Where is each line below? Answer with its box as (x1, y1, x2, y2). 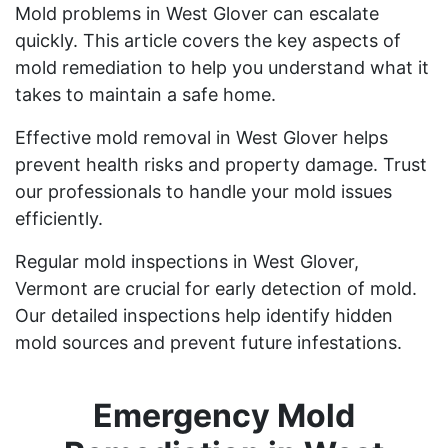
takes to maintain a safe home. (15, 83, 276, 105)
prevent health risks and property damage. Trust (15, 153, 427, 175)
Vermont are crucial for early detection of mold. (15, 277, 417, 299)
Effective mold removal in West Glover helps (15, 126, 388, 148)
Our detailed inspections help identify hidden (15, 304, 393, 326)
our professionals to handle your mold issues (15, 180, 392, 202)
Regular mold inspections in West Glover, (15, 250, 359, 272)
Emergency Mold (93, 395, 355, 435)
